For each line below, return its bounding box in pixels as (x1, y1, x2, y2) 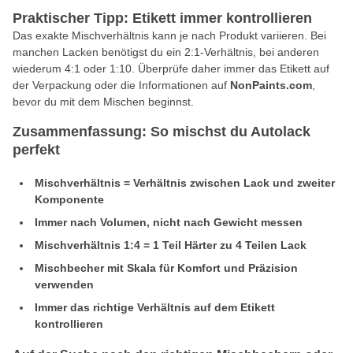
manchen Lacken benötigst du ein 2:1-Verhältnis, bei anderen (13, 46, 319, 58)
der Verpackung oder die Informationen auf (13, 79, 230, 91)
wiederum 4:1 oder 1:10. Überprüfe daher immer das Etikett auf (13, 62, 329, 75)
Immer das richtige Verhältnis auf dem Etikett (35, 301, 275, 314)
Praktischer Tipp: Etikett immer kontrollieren (13, 10, 312, 26)
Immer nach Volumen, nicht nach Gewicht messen (35, 216, 303, 229)
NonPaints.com (230, 79, 312, 91)
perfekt (13, 142, 60, 158)
